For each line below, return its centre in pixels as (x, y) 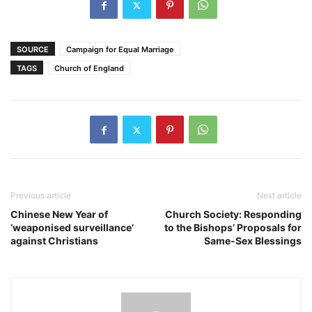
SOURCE (33, 49)
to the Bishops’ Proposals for (233, 227)
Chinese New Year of (59, 214)
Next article (279, 195)
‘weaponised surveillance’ (72, 227)
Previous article (41, 195)
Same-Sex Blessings (253, 241)
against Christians (54, 241)
